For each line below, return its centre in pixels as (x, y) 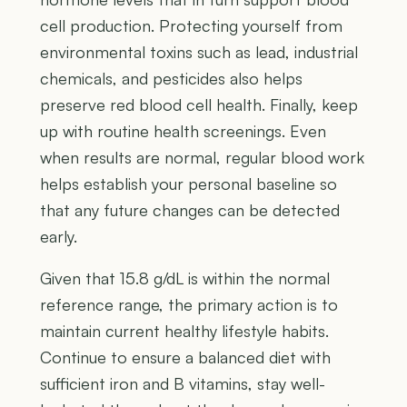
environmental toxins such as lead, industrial (199, 52)
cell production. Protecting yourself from (191, 26)
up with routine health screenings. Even (183, 131)
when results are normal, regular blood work (202, 158)
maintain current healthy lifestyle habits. (184, 331)
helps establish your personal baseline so (189, 184)
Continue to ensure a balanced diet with (185, 357)
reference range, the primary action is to (189, 305)
